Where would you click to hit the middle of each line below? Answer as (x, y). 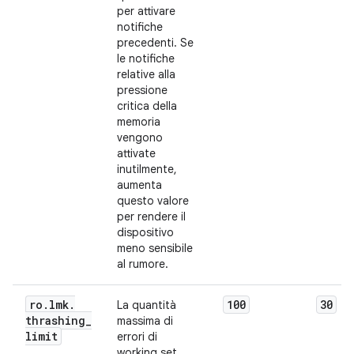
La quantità (147, 305)
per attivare (146, 11)
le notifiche (146, 58)
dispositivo (145, 232)
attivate (136, 153)
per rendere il (151, 217)
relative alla (146, 74)
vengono (140, 137)
